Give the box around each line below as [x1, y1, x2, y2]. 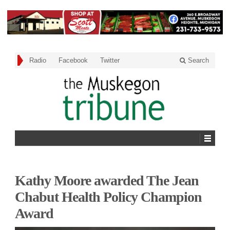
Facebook [59, 56, 88, 65]
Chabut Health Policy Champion [15, 188, 202, 205]
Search [186, 56, 209, 65]
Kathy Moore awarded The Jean [15, 172, 199, 188]
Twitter [100, 56, 120, 65]
